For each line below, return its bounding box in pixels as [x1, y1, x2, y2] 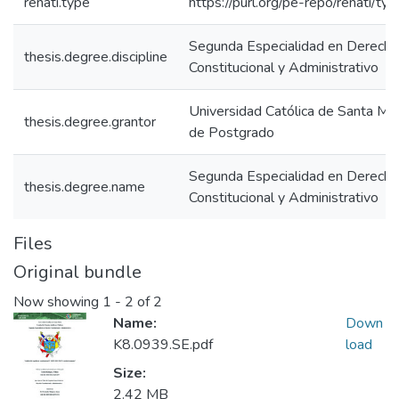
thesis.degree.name [24, 177, 145, 197]
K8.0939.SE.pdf [113, 335, 213, 355]
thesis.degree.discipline [24, 47, 167, 67]
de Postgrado [189, 123, 274, 142]
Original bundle [13, 260, 142, 284]
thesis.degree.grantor [24, 112, 156, 132]
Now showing [13, 292, 102, 313]
